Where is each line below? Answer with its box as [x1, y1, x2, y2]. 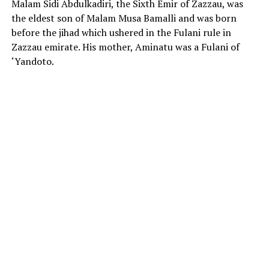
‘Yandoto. [11, 55, 54, 68]
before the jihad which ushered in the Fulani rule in [11, 26, 231, 40]
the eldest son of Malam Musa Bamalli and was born [11, 11, 237, 25]
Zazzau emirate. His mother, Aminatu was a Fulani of [11, 40, 240, 54]
